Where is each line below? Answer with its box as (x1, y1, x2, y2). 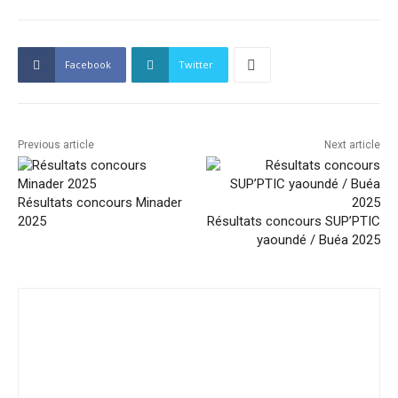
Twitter (179, 58, 213, 72)
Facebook (65, 58, 111, 72)
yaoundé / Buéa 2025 (256, 232, 380, 249)
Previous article (18, 139, 94, 152)
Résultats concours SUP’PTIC (206, 213, 380, 230)
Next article (323, 139, 380, 152)
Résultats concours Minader (18, 195, 182, 211)
